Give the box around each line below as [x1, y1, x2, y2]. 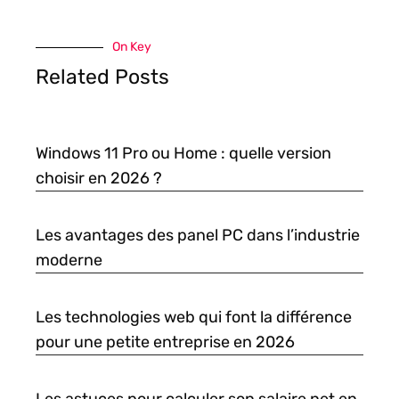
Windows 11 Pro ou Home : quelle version [36, 143, 331, 164]
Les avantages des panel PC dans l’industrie [36, 225, 360, 246]
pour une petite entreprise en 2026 [36, 332, 295, 353]
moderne [36, 250, 102, 271]
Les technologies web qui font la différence [36, 307, 352, 328]
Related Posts [36, 64, 169, 90]
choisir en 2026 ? [36, 168, 162, 189]
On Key [112, 39, 151, 55]
